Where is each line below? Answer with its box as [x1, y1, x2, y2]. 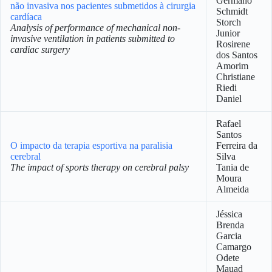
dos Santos [216, 50, 257, 60]
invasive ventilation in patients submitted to [10, 33, 175, 44]
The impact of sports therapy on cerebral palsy [10, 162, 189, 172]
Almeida [216, 184, 249, 194]
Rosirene [216, 39, 250, 49]
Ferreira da [216, 140, 257, 151]
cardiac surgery [10, 44, 70, 55]
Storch [216, 17, 241, 27]
